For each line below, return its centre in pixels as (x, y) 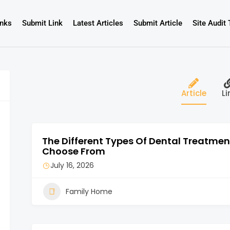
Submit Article (158, 23)
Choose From (74, 151)
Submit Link (42, 23)
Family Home (89, 191)
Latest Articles (98, 23)
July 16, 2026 (72, 165)
